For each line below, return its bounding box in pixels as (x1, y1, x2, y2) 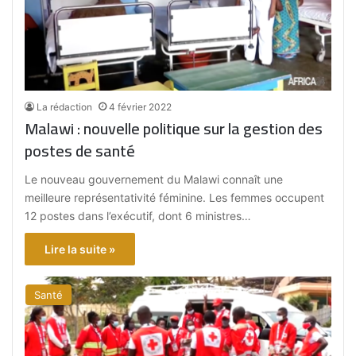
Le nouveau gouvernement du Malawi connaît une (25, 172, 284, 186)
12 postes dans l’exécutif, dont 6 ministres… (25, 208, 252, 222)
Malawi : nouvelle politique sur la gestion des (25, 113, 323, 143)
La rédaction (37, 100, 93, 113)
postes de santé (25, 135, 136, 165)
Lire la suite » (44, 242, 116, 256)
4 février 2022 (109, 100, 172, 113)
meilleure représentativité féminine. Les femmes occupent (25, 190, 325, 204)
